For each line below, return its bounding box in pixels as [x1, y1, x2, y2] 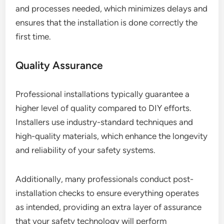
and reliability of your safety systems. [15, 145, 156, 155]
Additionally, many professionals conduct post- [15, 174, 194, 184]
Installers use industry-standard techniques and [15, 117, 193, 127]
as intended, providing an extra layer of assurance [15, 202, 202, 212]
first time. [15, 31, 51, 42]
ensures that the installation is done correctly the [15, 17, 198, 28]
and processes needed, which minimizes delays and [15, 3, 208, 14]
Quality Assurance [15, 59, 103, 72]
